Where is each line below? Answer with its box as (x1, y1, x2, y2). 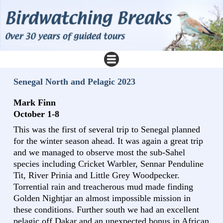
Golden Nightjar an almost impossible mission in (13, 193, 191, 204)
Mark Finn (13, 98, 56, 108)
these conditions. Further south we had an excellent (13, 205, 199, 215)
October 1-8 (13, 109, 59, 119)
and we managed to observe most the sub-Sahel (13, 147, 185, 158)
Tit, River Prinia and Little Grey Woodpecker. (13, 170, 180, 181)
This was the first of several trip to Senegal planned (13, 124, 200, 135)
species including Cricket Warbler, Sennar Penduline (13, 159, 204, 169)
